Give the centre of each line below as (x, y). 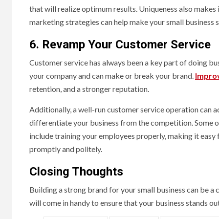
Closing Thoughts (76, 172)
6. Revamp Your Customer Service (120, 45)
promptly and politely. (66, 149)
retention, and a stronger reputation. (90, 89)
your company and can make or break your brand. (112, 76)
